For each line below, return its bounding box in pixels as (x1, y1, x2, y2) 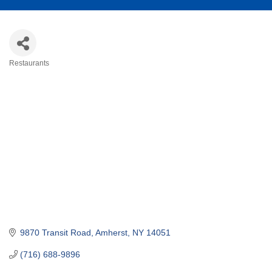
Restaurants (9, 59, 49, 68)
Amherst (95, 227, 127, 237)
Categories (8, 65, 81, 83)
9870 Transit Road (19, 227, 91, 237)
